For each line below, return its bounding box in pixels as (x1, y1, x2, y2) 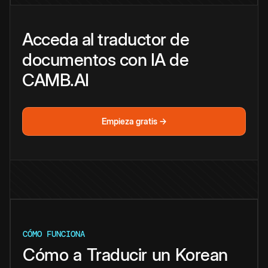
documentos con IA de (22, 48, 188, 70)
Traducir (86, 243, 147, 265)
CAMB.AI (22, 69, 89, 90)
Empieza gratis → (101, 115, 167, 126)
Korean (175, 243, 228, 265)
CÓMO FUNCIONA (23, 228, 85, 239)
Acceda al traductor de (22, 28, 189, 50)
